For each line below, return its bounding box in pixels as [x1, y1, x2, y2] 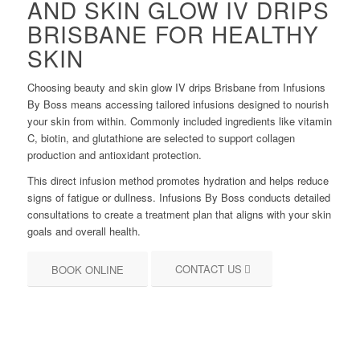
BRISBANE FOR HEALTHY [27, 18, 319, 51]
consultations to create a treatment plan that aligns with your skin [27, 207, 331, 223]
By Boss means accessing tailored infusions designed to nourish [27, 96, 329, 112]
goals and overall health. [27, 223, 141, 239]
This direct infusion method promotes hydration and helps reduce [27, 173, 329, 189]
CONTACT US [174, 261, 242, 277]
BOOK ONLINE [51, 262, 124, 278]
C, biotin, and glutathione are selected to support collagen [27, 130, 295, 146]
